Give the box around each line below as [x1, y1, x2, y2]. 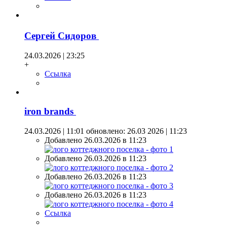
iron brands [24, 106, 76, 117]
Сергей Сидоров [24, 30, 99, 41]
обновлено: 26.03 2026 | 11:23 [84, 127, 187, 136]
